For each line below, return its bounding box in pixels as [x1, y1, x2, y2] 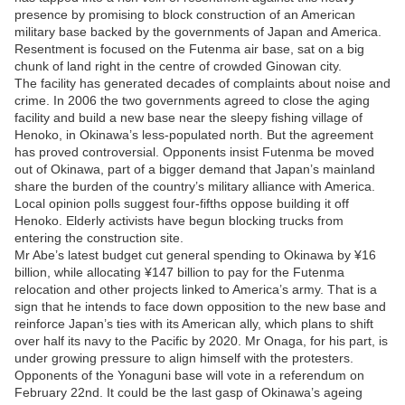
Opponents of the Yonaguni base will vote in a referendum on [14, 367, 364, 382]
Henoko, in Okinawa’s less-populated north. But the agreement [14, 127, 373, 142]
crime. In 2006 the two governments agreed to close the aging [14, 92, 370, 108]
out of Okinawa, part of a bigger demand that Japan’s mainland [14, 161, 375, 176]
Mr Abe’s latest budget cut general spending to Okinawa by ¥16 [14, 247, 376, 262]
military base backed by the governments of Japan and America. [14, 24, 381, 39]
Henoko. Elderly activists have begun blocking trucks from [14, 212, 344, 228]
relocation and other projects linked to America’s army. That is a [14, 281, 377, 297]
